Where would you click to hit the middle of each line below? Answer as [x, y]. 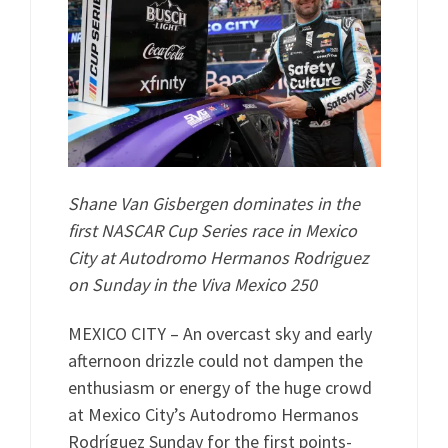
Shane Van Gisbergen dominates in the [213, 203]
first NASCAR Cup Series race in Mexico [212, 230]
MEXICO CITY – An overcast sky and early [219, 334]
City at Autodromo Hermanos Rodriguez [218, 257]
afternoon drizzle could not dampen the [215, 361]
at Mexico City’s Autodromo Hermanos [213, 415]
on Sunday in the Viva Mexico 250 [192, 284]
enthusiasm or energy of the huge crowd [219, 388]
